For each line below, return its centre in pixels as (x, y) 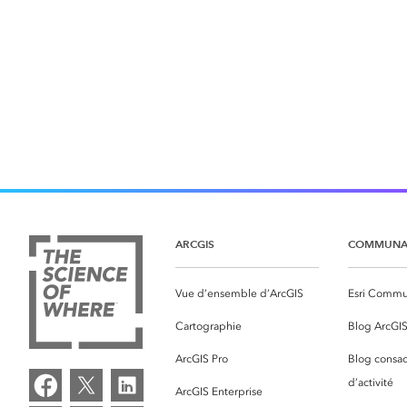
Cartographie (208, 327)
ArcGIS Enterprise (219, 392)
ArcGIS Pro (202, 359)
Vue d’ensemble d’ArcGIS (239, 294)
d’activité (371, 383)
